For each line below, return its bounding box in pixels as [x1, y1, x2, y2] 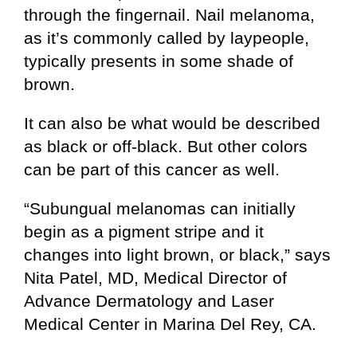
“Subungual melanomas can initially [24, 198, 296, 218]
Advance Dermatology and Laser [24, 291, 274, 310]
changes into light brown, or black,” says [24, 245, 331, 264]
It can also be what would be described [24, 113, 320, 132]
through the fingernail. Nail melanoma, [24, 5, 315, 24]
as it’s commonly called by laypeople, [24, 28, 309, 47]
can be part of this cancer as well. [24, 159, 280, 178]
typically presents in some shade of [24, 51, 293, 70]
